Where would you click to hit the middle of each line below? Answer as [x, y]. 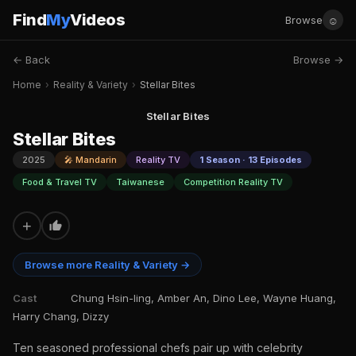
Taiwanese [140, 182]
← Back [31, 60]
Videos [97, 20]
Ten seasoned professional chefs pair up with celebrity [158, 348]
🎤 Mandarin [91, 160]
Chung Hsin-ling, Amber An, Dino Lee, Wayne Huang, [203, 298]
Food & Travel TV [60, 182]
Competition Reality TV [233, 182]
